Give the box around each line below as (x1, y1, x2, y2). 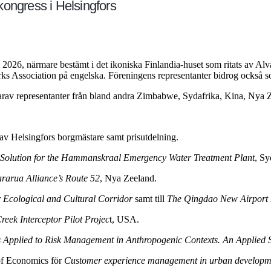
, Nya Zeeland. (100, 172, 157, 183)
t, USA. (109, 214, 139, 224)
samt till (132, 193, 167, 204)
